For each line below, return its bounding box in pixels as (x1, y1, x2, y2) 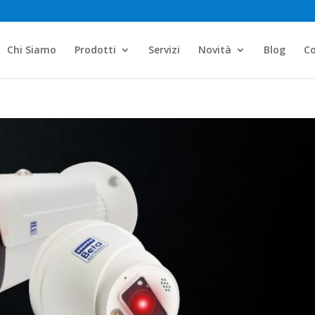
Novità (198, 43, 231, 56)
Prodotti (74, 43, 116, 56)
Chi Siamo (6, 43, 56, 56)
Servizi (148, 43, 180, 56)
